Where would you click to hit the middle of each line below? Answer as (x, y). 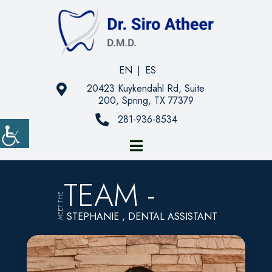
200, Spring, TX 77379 (146, 100)
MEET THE (60, 205)
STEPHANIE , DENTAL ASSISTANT (142, 216)
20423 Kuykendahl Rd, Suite (146, 88)
